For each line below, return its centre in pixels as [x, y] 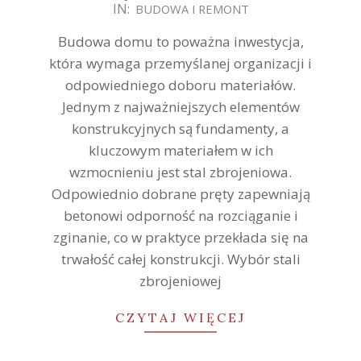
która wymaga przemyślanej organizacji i [180, 64]
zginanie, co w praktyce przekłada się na [180, 238]
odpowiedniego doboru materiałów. [180, 85]
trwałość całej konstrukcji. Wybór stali [180, 259]
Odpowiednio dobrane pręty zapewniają [180, 194]
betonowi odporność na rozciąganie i [180, 216]
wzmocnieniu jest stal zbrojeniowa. [180, 172]
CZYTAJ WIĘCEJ [180, 318]
